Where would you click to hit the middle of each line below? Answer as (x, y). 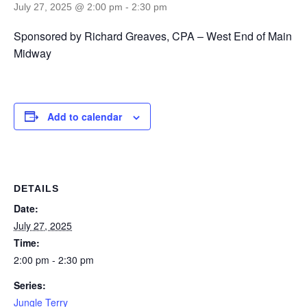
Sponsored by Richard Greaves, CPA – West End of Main (153, 36)
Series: (30, 285)
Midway (33, 53)
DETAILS (36, 188)
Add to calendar (85, 116)
